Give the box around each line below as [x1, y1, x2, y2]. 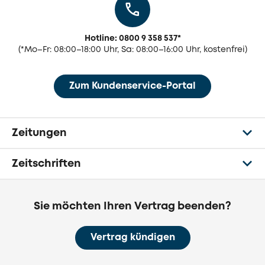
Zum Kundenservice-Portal [69, 82, 196, 91]
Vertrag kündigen [90, 233, 175, 242]
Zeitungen [12, 128, 67, 138]
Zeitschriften [12, 159, 81, 169]
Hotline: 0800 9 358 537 [84, 35, 177, 42]
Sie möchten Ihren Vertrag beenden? [34, 202, 231, 211]
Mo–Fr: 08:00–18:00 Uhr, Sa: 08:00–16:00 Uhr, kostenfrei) [24, 46, 247, 53]
